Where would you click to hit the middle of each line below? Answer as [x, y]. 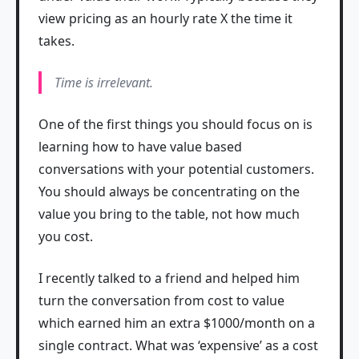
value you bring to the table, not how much [169, 214]
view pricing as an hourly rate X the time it [165, 18]
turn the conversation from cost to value [161, 300]
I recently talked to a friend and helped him [169, 278]
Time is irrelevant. [104, 82]
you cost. [66, 236]
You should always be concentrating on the [169, 191]
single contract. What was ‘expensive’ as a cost [178, 345]
